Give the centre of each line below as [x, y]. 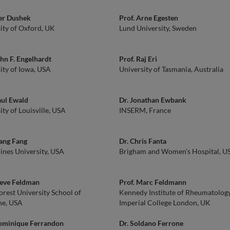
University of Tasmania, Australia [171, 69]
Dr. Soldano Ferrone [151, 223]
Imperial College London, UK [165, 203]
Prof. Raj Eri [138, 59]
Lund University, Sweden [158, 28]
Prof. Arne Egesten [149, 18]
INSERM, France [145, 110]
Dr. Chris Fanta [143, 141]
